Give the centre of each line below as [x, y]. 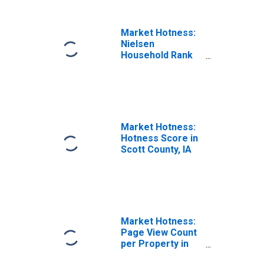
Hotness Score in [159, 138]
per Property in [155, 244]
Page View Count [159, 232]
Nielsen [138, 44]
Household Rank [157, 55]
